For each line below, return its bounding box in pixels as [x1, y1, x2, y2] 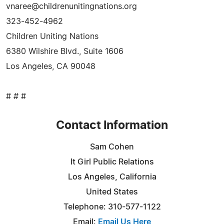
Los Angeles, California [67, 172, 156, 181]
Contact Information [56, 119, 168, 131]
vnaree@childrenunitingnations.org [6, 2, 137, 10]
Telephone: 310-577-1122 [63, 202, 161, 211]
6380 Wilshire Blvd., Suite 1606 [6, 47, 123, 55]
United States [86, 187, 138, 196]
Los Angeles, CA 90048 [6, 62, 95, 70]
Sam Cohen [90, 142, 134, 151]
